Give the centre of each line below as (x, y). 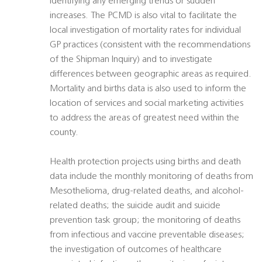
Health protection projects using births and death (145, 162)
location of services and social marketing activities (146, 104)
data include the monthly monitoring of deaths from (151, 177)
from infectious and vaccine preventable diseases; (147, 235)
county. (64, 133)
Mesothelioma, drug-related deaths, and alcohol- (147, 192)
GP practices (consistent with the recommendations (150, 45)
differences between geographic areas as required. (151, 75)
